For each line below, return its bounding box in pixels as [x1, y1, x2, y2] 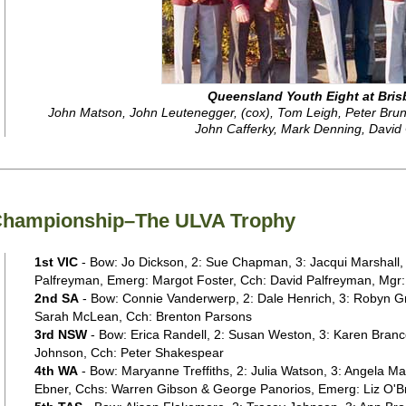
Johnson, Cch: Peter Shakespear [34, 345, 224, 360]
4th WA [34, 363, 78, 378]
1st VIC [34, 255, 78, 269]
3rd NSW [34, 327, 87, 342]
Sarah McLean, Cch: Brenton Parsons [34, 309, 252, 324]
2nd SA [34, 291, 79, 305]
